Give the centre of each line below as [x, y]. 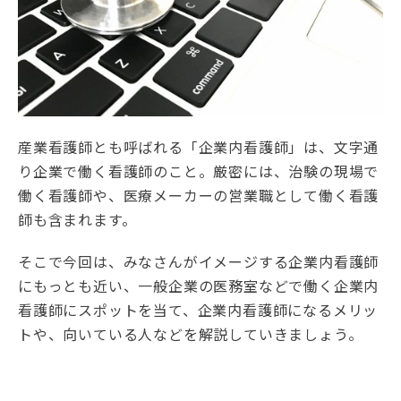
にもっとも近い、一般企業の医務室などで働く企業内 [199, 286]
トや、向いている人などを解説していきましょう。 [191, 334]
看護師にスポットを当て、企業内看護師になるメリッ [198, 310]
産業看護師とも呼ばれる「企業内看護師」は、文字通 [199, 147]
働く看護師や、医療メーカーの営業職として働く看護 [199, 196]
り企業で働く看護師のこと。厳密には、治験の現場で [199, 171]
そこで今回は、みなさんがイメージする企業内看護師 [199, 262]
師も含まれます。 [77, 220]
